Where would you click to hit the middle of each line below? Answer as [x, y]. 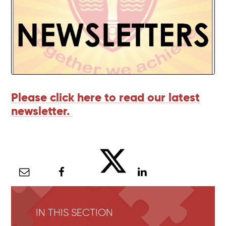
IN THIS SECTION [74, 212]
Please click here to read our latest [106, 98]
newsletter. [42, 111]
